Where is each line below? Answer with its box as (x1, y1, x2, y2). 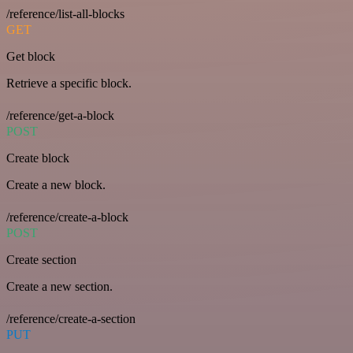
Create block (6, 151, 69, 165)
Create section (6, 253, 76, 267)
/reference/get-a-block (6, 109, 114, 123)
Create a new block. (6, 178, 106, 192)
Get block (6, 50, 55, 64)
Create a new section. (6, 280, 113, 294)
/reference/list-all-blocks (6, 7, 124, 21)
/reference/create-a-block (6, 210, 128, 225)
